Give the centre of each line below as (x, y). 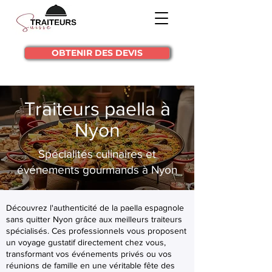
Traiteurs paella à (97, 108)
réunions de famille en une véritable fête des (90, 265)
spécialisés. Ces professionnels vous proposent (96, 231)
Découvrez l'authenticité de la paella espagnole (95, 208)
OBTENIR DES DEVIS (97, 53)
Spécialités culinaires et (97, 154)
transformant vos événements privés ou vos (89, 254)
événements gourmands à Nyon (97, 170)
